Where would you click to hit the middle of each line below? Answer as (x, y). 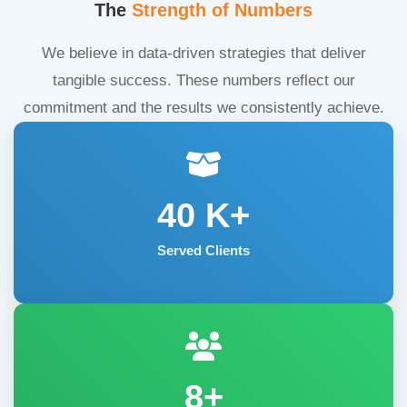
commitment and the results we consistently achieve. (203, 107)
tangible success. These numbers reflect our (203, 80)
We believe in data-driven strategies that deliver (203, 53)
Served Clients (203, 250)
